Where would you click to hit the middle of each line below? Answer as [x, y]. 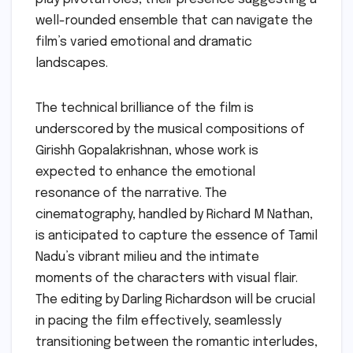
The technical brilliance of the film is [145, 109]
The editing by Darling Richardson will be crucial [175, 300]
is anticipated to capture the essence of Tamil [176, 236]
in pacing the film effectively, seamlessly [158, 321]
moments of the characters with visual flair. [167, 279]
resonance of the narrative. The [131, 194]
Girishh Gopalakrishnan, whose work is [147, 151]
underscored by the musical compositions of [170, 130]
